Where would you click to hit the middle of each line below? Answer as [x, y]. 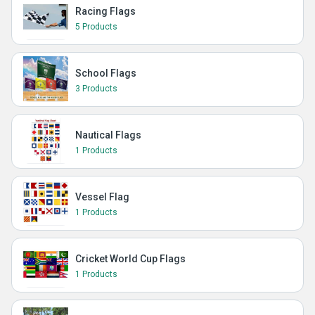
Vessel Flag [102, 197]
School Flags [106, 73]
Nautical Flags [108, 135]
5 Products [96, 27]
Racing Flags [105, 11]
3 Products [96, 89]
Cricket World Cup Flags [130, 259]
